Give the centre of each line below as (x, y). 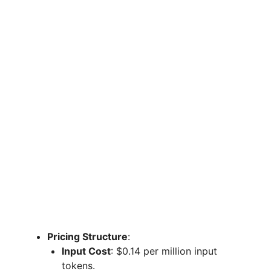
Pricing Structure (87, 237)
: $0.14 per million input (164, 251)
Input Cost (86, 251)
